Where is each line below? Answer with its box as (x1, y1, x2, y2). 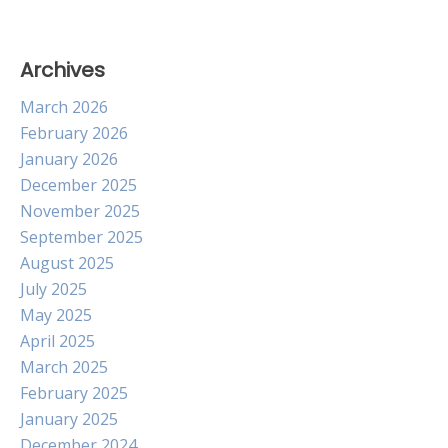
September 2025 (20, 226, 143, 248)
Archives (20, 56, 105, 84)
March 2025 (20, 356, 108, 378)
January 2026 (20, 148, 118, 170)
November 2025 (20, 200, 140, 222)
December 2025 (20, 174, 137, 196)
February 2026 (20, 122, 128, 144)
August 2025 (20, 252, 114, 274)
